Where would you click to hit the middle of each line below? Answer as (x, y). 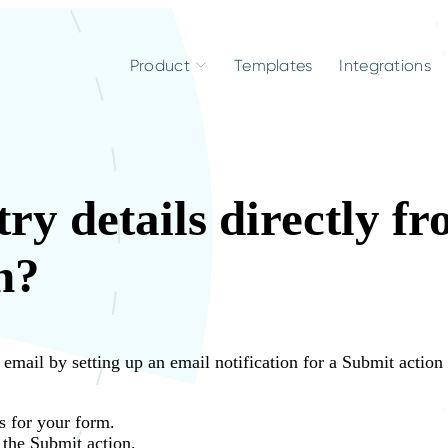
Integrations (385, 65)
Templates (273, 65)
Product (159, 65)
